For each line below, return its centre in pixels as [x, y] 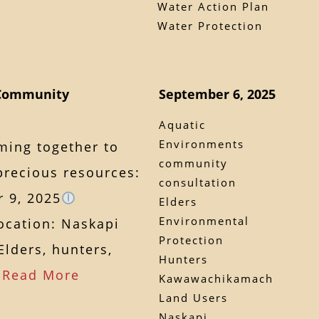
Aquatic [183, 124]
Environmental [204, 220]
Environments [202, 143]
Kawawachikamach [216, 278]
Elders [178, 201]
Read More [41, 274]
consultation [198, 182]
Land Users [194, 297]
